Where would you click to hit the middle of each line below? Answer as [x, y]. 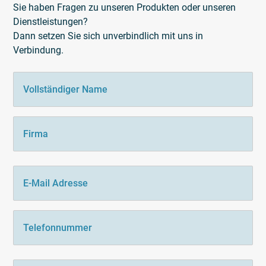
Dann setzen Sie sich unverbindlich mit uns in [108, 36]
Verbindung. [39, 50]
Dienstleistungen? [51, 21]
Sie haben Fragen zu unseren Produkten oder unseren [125, 7]
